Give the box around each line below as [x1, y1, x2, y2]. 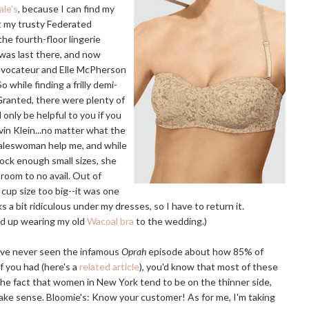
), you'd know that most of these [139, 261, 278, 272]
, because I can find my [18, 3, 114, 14]
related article [79, 261, 139, 272]
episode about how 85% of [146, 246, 263, 257]
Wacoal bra [87, 215, 134, 227]
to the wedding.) [134, 215, 207, 227]
